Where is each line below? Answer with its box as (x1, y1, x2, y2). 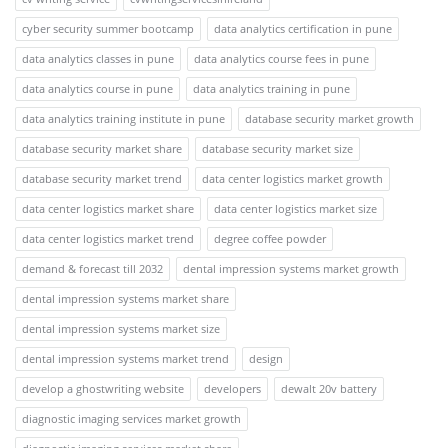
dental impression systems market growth (183, 260, 399, 276)
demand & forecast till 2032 (22, 260, 163, 276)
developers (204, 380, 261, 396)
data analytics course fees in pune (194, 50, 369, 66)
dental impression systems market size (22, 320, 220, 336)
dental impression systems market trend (22, 350, 229, 366)
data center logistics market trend (22, 230, 194, 246)
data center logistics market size (214, 200, 377, 216)
